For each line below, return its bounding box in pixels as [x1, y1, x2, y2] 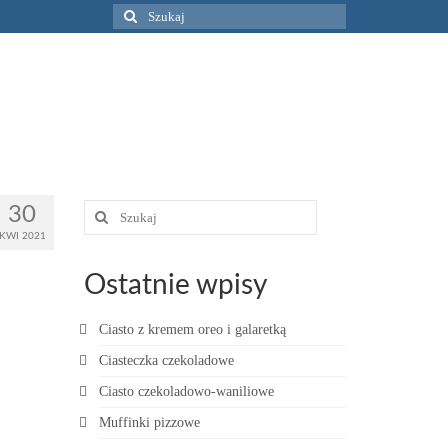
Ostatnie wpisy [83, 271, 267, 299]
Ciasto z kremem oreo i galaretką [98, 322, 286, 337]
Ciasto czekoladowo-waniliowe [98, 384, 274, 399]
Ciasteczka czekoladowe [98, 353, 234, 368]
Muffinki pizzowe [98, 415, 200, 430]
